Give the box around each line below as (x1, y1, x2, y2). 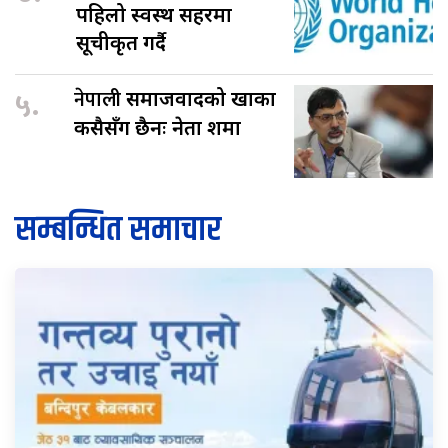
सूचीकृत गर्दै (76, 28, 166, 56)
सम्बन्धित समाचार (15, 203, 221, 258)
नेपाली (74, 83, 126, 118)
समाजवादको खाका (126, 85, 276, 113)
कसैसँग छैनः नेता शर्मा (74, 114, 241, 142)
